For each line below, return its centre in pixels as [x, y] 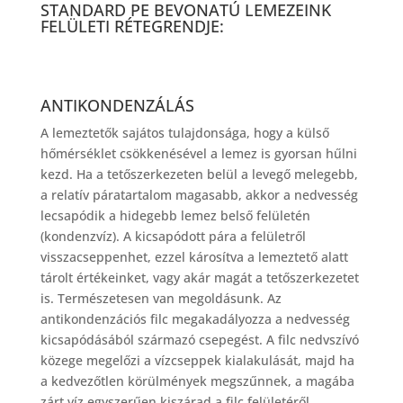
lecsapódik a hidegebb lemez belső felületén [175, 215]
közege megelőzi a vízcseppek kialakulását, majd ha [197, 360]
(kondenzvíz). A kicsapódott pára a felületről [173, 236]
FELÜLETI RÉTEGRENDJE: [132, 26]
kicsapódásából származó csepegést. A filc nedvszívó [199, 340]
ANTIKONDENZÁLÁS [117, 105]
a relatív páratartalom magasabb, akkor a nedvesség [199, 195]
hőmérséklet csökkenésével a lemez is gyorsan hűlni [198, 153]
